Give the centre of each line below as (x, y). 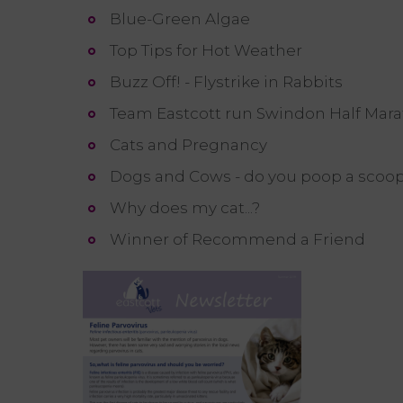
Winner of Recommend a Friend (237, 239)
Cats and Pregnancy (188, 144)
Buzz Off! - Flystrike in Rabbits (226, 81)
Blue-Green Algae (180, 18)
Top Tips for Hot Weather (206, 50)
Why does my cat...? (185, 207)
